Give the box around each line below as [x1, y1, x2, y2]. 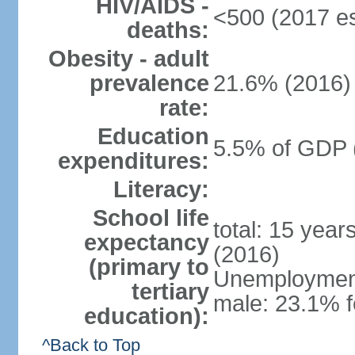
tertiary [131, 279, 209, 304]
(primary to [88, 254, 209, 280]
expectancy [83, 230, 209, 255]
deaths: [126, 17, 209, 43]
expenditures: [57, 148, 209, 174]
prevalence [89, 71, 209, 96]
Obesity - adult [48, 46, 209, 71]
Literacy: [113, 177, 209, 202]
